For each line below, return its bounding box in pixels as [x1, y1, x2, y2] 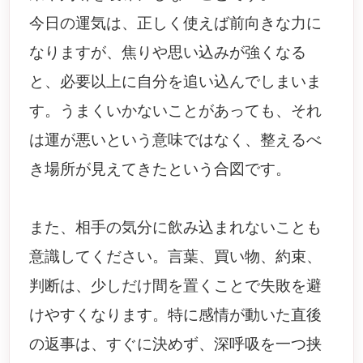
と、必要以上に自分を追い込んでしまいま [29, 73, 322, 90]
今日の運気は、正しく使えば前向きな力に [29, 15, 322, 32]
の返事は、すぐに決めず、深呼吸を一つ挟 [29, 335, 322, 352]
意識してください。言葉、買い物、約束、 [29, 248, 322, 265]
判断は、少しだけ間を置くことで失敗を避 [29, 277, 322, 294]
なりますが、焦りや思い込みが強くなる [29, 44, 307, 61]
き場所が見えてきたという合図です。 [29, 160, 292, 177]
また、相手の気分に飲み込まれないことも [29, 219, 322, 236]
